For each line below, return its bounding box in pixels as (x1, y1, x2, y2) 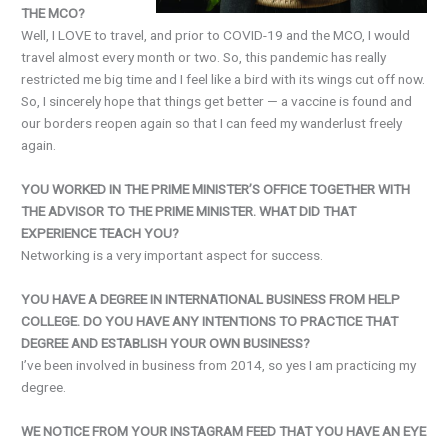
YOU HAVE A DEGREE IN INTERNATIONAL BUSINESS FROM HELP (21, 291, 401, 308)
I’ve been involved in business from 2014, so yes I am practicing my (21, 357, 417, 374)
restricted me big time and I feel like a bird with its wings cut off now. (21, 71, 426, 88)
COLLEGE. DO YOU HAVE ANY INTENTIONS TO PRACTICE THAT (21, 313, 399, 330)
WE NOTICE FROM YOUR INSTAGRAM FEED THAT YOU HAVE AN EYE (21, 423, 427, 440)
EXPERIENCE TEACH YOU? (21, 225, 180, 242)
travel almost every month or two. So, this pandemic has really (21, 49, 387, 66)
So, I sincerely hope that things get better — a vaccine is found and (21, 93, 413, 110)
